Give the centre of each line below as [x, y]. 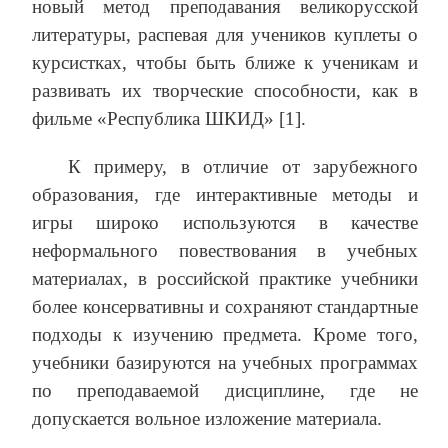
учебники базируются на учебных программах [225, 363]
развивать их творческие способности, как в [225, 91]
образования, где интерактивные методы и [225, 195]
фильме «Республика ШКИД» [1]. [169, 119]
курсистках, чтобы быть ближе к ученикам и [225, 63]
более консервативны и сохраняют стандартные [225, 307]
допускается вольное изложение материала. [207, 419]
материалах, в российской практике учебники [225, 279]
